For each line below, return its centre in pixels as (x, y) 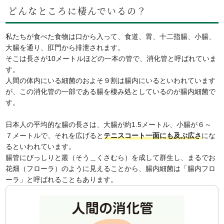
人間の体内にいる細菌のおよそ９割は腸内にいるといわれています (111, 80)
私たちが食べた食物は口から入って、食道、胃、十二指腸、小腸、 (111, 36)
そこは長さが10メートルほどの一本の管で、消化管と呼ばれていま (111, 58)
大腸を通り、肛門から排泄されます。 (65, 47)
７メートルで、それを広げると (55, 135)
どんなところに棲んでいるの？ (77, 10)
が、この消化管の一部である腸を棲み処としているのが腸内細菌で (111, 91)
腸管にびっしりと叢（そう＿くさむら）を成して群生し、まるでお (111, 157)
